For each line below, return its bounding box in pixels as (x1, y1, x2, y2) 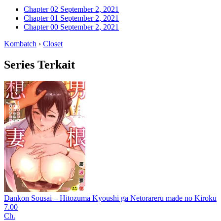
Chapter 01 (24, 13, 58, 22)
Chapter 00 (24, 22, 58, 31)
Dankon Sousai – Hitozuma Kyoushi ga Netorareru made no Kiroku (4, 194, 217, 203)
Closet (43, 39, 63, 48)
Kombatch (4, 39, 37, 48)
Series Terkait (4, 58, 75, 71)
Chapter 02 (24, 4, 58, 13)
